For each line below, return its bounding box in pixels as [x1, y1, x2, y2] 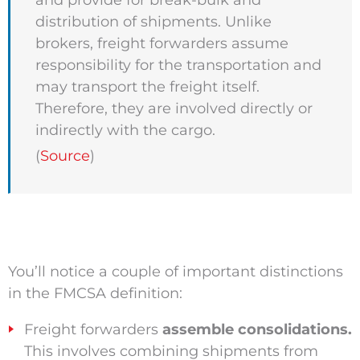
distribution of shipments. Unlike [35, 13, 272, 31]
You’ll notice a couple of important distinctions [7, 263, 343, 281]
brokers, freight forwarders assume [35, 35, 288, 53]
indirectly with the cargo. [35, 121, 215, 140]
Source [39, 147, 90, 166]
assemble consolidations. [162, 321, 352, 339]
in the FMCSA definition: [7, 284, 182, 303]
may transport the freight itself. [35, 78, 260, 96]
